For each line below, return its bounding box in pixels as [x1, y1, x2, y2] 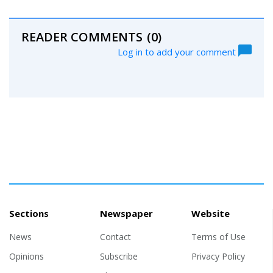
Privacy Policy [191, 250, 245, 263]
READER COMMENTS [21, 29, 143, 46]
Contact [100, 231, 132, 243]
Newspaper [100, 207, 154, 220]
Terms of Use [191, 231, 246, 243]
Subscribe [100, 250, 138, 263]
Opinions [9, 250, 44, 263]
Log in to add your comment [118, 46, 238, 58]
